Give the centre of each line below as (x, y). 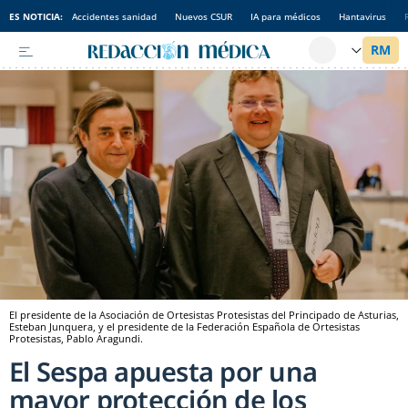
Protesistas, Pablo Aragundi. (76, 339)
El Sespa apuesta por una (163, 372)
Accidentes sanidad (114, 16)
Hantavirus (362, 16)
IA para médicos (286, 16)
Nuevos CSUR (204, 16)
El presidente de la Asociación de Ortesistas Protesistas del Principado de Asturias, (204, 315)
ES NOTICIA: (36, 16)
